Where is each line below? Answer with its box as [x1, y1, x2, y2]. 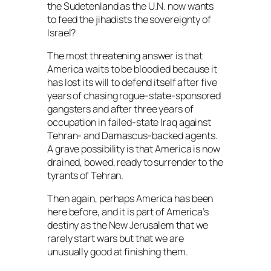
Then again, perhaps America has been [47, 192, 214, 206]
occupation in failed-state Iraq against [47, 116, 212, 129]
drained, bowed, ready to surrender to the [47, 155, 223, 169]
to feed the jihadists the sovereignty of [47, 12, 211, 26]
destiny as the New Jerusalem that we [47, 218, 209, 232]
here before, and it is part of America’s [47, 205, 209, 219]
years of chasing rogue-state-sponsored [47, 89, 221, 103]
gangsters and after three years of [47, 102, 194, 116]
